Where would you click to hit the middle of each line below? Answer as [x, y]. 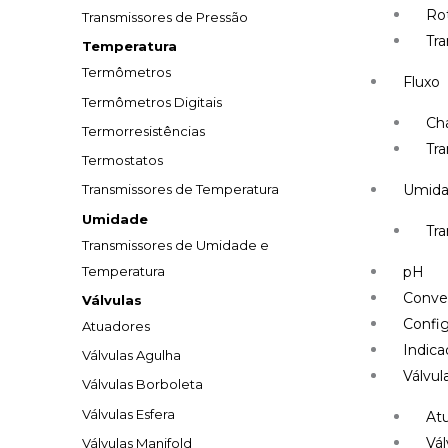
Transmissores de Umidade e [175, 244]
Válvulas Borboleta [142, 384]
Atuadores [116, 325]
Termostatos [122, 160]
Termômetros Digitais [152, 101]
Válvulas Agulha [131, 355]
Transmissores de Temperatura [180, 189]
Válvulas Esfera [128, 413]
